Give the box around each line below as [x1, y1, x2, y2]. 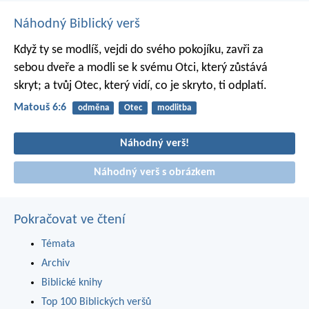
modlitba [157, 103, 191, 113]
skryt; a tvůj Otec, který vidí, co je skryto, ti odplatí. [14, 79, 267, 93]
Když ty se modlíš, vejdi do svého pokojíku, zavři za [14, 43, 263, 57]
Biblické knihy [41, 277, 102, 289]
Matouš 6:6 [14, 102, 66, 114]
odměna [77, 103, 109, 113]
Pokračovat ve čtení [14, 213, 126, 228]
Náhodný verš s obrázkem [94, 167, 215, 179]
